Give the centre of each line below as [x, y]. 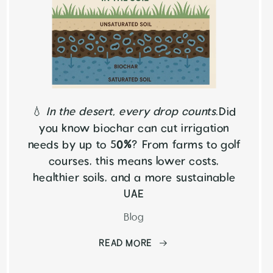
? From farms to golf [186, 145]
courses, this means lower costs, [134, 161]
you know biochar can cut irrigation [134, 129]
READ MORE [126, 243]
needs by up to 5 [72, 145]
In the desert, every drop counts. [133, 112]
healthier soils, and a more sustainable [134, 178]
